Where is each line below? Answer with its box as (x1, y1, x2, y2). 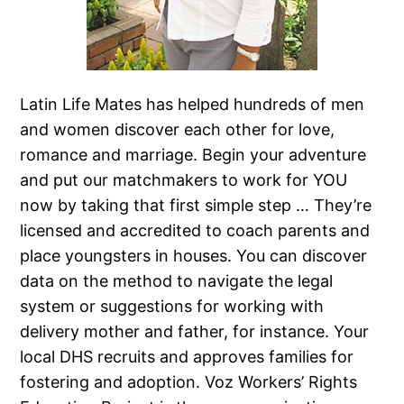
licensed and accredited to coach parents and (20, 220, 371, 240)
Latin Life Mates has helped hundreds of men (20, 94, 365, 114)
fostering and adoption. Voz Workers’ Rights (20, 372, 358, 391)
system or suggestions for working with (20, 296, 325, 316)
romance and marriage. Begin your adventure (20, 144, 367, 164)
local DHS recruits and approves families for (20, 346, 354, 366)
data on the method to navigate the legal (20, 271, 334, 290)
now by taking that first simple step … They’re (20, 195, 372, 215)
